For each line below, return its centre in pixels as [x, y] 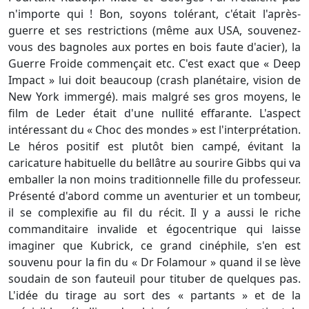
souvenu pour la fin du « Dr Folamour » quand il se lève [154, 262]
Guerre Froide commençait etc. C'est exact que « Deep [154, 64]
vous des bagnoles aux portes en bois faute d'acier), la [154, 47]
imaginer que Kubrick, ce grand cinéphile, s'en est [154, 246]
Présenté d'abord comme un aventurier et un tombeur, [154, 196]
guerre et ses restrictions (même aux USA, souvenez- [154, 31]
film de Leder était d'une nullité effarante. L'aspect [154, 113]
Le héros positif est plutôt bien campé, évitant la [154, 147]
